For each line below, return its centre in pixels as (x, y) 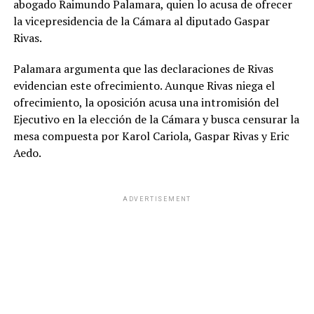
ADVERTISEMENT (157, 199)
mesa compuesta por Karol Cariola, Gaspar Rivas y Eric (151, 136)
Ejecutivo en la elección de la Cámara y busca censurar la (156, 119)
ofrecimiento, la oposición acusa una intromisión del (146, 102)
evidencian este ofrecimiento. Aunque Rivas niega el (144, 85)
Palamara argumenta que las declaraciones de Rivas (143, 68)
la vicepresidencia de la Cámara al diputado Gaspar (141, 21)
